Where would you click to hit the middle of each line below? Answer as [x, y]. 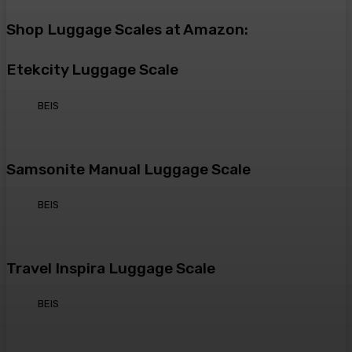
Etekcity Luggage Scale [92, 70]
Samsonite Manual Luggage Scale [128, 169]
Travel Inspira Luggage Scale [111, 269]
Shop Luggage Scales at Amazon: [127, 30]
